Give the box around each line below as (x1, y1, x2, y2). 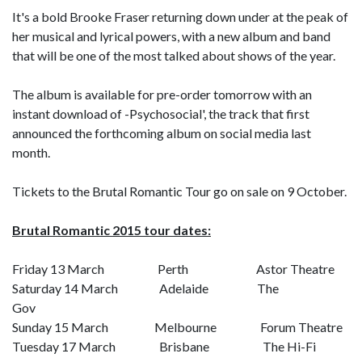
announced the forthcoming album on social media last (12, 125, 311, 141)
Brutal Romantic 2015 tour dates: (12, 222, 211, 238)
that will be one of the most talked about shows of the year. (12, 48, 335, 63)
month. (12, 145, 50, 160)
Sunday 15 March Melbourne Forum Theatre (12, 319, 343, 335)
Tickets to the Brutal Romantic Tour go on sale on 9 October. (12, 183, 347, 199)
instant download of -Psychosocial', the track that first (12, 106, 309, 121)
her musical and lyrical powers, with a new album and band (12, 28, 330, 44)
